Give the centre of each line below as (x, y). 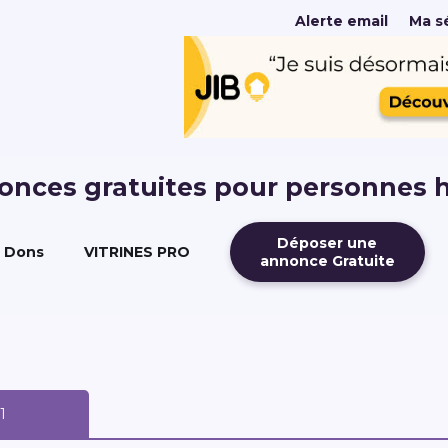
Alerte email (341, 21)
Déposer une (327, 243)
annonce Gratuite (327, 261)
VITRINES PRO (136, 252)
